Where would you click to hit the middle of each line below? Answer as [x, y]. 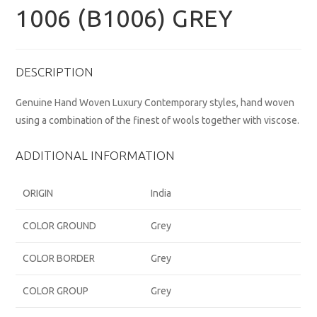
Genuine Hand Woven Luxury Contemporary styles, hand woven [155, 103]
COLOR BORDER [59, 259]
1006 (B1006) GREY [125, 18]
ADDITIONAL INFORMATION [96, 156]
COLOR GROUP [56, 291]
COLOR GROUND [60, 226]
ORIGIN [38, 194]
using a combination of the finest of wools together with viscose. [158, 121]
